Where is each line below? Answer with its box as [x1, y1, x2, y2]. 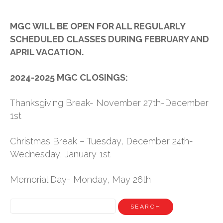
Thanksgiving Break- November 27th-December [10, 98, 209, 108]
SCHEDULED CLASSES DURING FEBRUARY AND [10, 34, 209, 44]
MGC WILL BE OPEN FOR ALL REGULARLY [10, 21, 185, 31]
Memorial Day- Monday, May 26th [10, 174, 151, 185]
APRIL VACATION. [10, 47, 84, 57]
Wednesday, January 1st [10, 149, 111, 159]
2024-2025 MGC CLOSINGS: [10, 72, 128, 83]
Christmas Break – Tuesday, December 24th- [10, 136, 193, 146]
